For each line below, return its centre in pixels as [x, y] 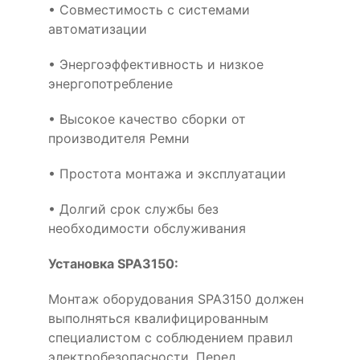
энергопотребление [110, 83]
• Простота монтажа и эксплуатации [167, 173]
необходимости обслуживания [147, 228]
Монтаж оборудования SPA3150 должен [176, 299]
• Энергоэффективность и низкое [156, 64]
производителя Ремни [119, 138]
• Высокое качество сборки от [147, 119]
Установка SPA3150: [113, 263]
